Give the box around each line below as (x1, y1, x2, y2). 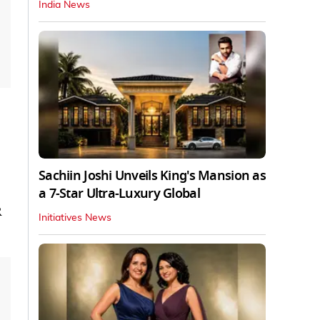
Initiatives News (39, 212, 111, 223)
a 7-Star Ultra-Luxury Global (39, 184, 200, 203)
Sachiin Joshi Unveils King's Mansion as (39, 166, 266, 185)
